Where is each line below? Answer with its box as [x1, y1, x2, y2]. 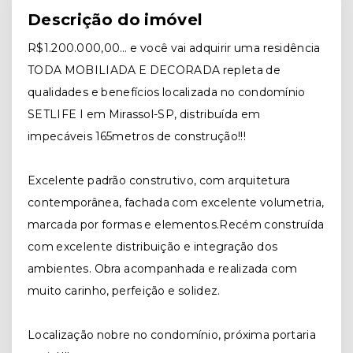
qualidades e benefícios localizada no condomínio [28, 85, 306, 99]
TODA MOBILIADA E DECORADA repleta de [28, 63, 281, 77]
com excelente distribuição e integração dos [28, 240, 278, 254]
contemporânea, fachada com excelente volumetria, [28, 195, 325, 210]
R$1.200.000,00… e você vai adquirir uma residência [28, 41, 321, 55]
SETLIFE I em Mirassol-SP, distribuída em [28, 107, 261, 121]
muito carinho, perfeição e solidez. [28, 284, 221, 298]
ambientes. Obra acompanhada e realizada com [28, 262, 298, 276]
